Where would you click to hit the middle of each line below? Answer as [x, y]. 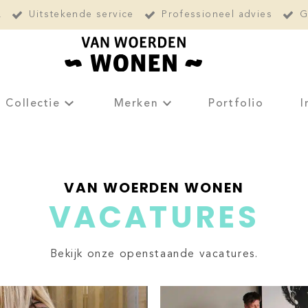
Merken [136, 103]
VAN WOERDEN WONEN [154, 188]
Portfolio [236, 103]
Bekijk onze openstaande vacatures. [154, 254]
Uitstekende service [81, 15]
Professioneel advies [217, 15]
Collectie [33, 103]
